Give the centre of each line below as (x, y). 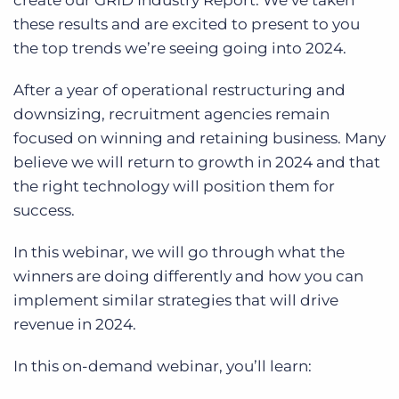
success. (44, 210)
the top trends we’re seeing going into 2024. (180, 48)
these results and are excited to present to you (187, 24)
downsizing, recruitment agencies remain (171, 114)
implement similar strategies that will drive (176, 300)
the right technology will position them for (174, 186)
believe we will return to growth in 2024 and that (197, 162)
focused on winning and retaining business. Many (199, 138)
